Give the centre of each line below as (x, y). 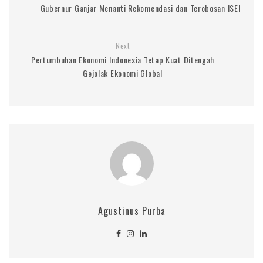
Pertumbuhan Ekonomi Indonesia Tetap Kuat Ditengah (123, 59)
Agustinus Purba (131, 210)
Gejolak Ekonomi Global (123, 73)
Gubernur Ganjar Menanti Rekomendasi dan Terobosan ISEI (140, 8)
